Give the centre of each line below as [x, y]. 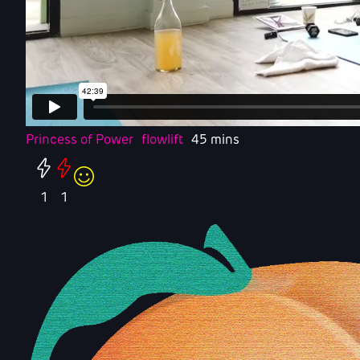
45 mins [215, 140]
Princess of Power [80, 140]
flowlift [162, 140]
